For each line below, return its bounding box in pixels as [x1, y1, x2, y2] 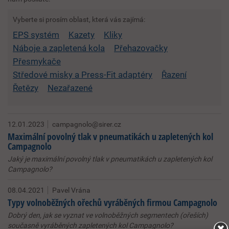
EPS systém [13, 30, 59, 40]
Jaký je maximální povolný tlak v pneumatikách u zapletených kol [8, 155, 212, 163]
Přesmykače [13, 56, 61, 66]
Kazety [68, 30, 95, 40]
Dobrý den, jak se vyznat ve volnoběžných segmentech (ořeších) [8, 211, 208, 219]
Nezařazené [48, 83, 93, 93]
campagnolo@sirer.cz [52, 120, 121, 128]
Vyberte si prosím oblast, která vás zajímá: [13, 15, 145, 24]
